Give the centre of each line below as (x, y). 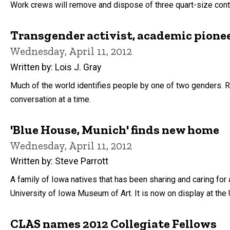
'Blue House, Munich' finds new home (115, 129)
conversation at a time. (51, 99)
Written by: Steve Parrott (59, 161)
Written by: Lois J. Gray (56, 67)
